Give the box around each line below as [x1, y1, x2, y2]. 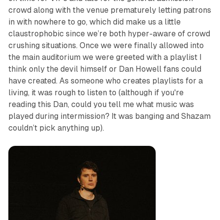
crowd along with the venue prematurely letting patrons [8, 5, 211, 15]
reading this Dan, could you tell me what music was [8, 100, 194, 110]
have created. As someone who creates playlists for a [8, 76, 203, 86]
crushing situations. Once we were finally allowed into [8, 41, 204, 51]
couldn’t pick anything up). [8, 123, 104, 133]
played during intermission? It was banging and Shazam [8, 111, 211, 121]
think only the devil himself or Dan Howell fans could [8, 64, 201, 74]
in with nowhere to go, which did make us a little [8, 17, 181, 27]
